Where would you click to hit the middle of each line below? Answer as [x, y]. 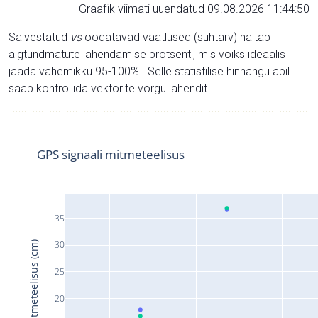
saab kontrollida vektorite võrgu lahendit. [109, 88]
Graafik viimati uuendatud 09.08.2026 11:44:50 [194, 9]
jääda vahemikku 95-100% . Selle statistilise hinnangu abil [149, 71]
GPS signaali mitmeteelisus [111, 154]
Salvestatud [39, 37]
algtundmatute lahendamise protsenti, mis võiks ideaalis [147, 54]
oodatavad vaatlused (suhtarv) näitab [176, 37]
